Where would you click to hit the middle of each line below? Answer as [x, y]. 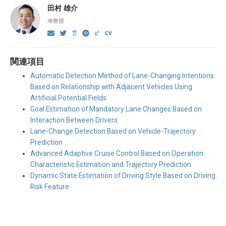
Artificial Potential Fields [68, 98]
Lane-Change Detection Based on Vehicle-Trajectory [113, 131]
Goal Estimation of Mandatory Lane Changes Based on [116, 109]
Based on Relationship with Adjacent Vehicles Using [111, 87]
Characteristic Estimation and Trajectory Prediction [111, 165]
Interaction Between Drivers [74, 120]
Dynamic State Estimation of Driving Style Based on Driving [123, 176]
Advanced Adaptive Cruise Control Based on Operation [117, 154]
